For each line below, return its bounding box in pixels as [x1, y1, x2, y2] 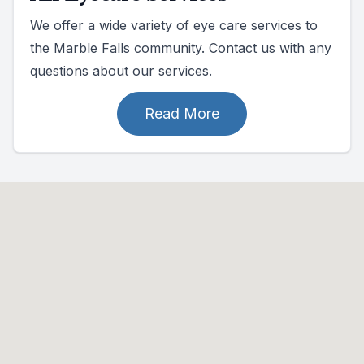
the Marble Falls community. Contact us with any [30, 39, 331, 56]
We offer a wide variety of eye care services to [30, 16, 318, 33]
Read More [145, 104, 219, 122]
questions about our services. [30, 62, 212, 79]
